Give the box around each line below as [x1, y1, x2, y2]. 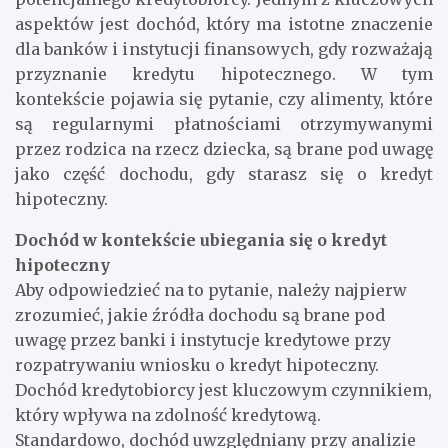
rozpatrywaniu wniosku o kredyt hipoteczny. [15, 354, 379, 375]
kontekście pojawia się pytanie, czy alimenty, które [15, 88, 433, 109]
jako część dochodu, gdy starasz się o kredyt [15, 163, 433, 184]
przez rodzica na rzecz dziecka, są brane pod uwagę [15, 138, 433, 159]
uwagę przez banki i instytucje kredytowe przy [15, 329, 391, 350]
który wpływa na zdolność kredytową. [15, 404, 321, 425]
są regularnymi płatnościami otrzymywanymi [15, 113, 433, 134]
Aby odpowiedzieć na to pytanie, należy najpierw [15, 279, 407, 300]
